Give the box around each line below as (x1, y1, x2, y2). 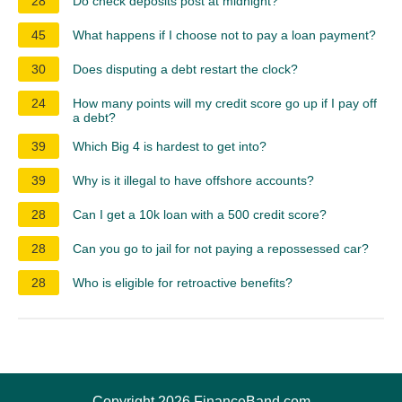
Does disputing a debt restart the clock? (73, 61, 298, 76)
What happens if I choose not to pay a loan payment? (73, 27, 376, 42)
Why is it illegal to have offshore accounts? (73, 172, 314, 188)
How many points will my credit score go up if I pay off (73, 95, 377, 110)
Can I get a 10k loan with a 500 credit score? (73, 206, 327, 222)
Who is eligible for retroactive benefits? (73, 275, 293, 290)
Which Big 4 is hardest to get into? (73, 138, 267, 153)
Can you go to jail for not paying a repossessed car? (73, 240, 369, 256)
